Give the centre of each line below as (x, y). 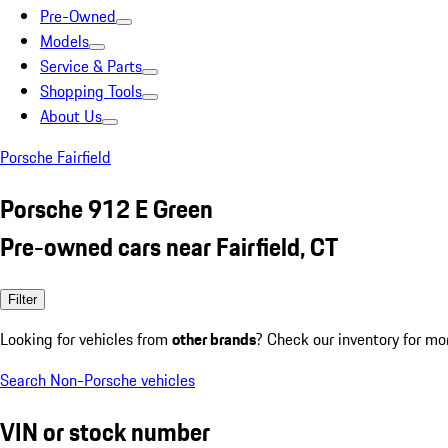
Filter (22, 299)
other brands (214, 338)
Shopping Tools (91, 91)
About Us (71, 116)
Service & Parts (91, 66)
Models (64, 41)
